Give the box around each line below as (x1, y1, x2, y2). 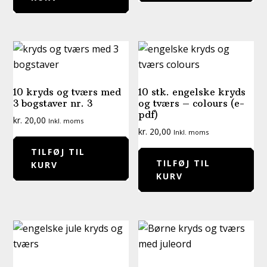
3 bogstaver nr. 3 (13, 97, 93, 110)
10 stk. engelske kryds (138, 86, 246, 98)
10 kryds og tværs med (13, 86, 122, 98)
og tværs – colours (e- (138, 97, 245, 110)
